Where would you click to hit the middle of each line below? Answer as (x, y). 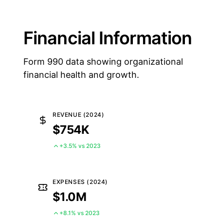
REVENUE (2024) (79, 115)
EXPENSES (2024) (80, 182)
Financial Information (108, 38)
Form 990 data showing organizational (103, 62)
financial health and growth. (81, 75)
